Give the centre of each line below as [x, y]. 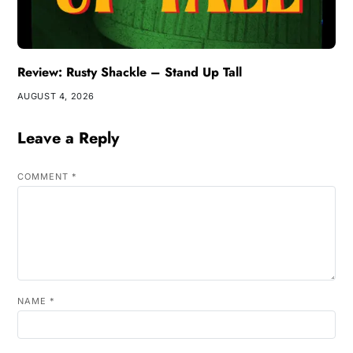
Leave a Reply [68, 138]
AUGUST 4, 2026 [56, 96]
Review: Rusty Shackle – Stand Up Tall [129, 72]
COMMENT [44, 176]
